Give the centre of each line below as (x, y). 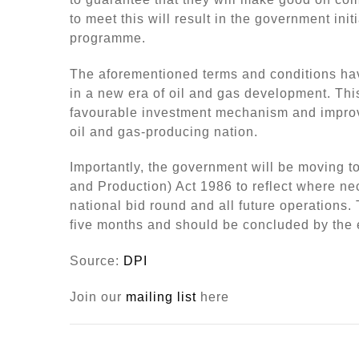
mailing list (161, 297)
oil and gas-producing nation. (164, 131)
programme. (108, 38)
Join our (98, 297)
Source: (97, 261)
